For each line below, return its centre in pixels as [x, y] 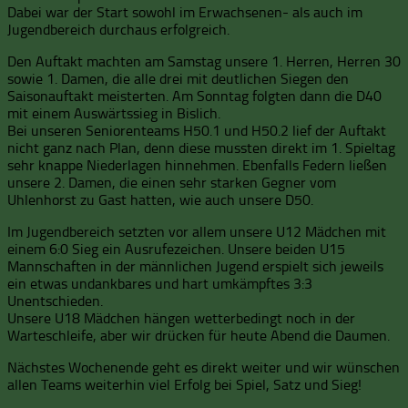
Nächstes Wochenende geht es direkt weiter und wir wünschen [204, 367]
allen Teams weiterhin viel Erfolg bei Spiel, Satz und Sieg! [184, 384]
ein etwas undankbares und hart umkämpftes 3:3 [160, 283]
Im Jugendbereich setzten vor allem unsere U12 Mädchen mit [197, 231]
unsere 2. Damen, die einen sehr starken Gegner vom [172, 182]
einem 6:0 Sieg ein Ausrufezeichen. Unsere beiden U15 [176, 249]
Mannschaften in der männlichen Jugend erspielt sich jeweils [195, 266]
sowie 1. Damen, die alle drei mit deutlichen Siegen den [178, 78]
